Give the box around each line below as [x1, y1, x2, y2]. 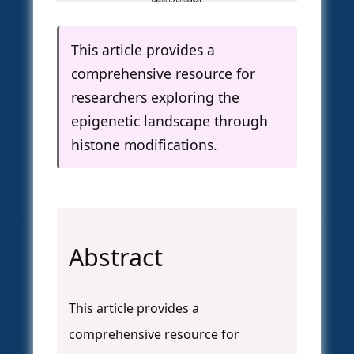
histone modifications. [71, 135, 217, 155]
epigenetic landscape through [71, 111, 268, 131]
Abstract [69, 241, 163, 274]
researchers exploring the [71, 88, 239, 107]
